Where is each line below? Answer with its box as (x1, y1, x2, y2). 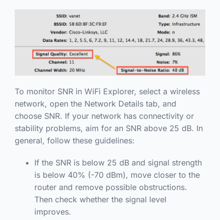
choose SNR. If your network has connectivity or (14, 110, 194, 121)
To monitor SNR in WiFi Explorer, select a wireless (14, 86, 200, 96)
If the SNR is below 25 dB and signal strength (34, 157, 202, 167)
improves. (34, 206, 71, 217)
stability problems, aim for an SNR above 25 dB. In (14, 123, 203, 133)
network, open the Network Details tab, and (14, 98, 176, 109)
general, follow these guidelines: (14, 135, 135, 145)
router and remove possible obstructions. (34, 182, 187, 192)
